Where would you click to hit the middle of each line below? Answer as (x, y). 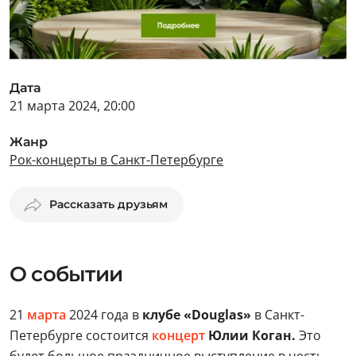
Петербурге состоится (81, 335)
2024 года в (104, 315)
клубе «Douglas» (197, 315)
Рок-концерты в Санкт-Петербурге (116, 160)
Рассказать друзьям (108, 204)
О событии (66, 274)
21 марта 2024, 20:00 (72, 106)
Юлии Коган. (250, 335)
